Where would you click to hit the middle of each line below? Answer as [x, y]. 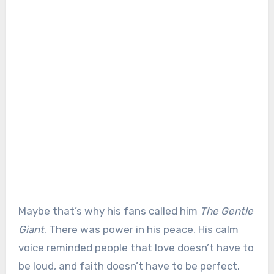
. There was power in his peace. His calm [141, 230]
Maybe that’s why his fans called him [109, 211]
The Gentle [226, 211]
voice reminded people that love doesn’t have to [136, 248]
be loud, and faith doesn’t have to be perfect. [129, 266]
